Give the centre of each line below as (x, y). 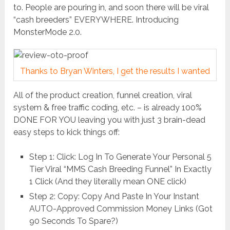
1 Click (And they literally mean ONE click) (108, 181)
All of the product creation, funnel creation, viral (103, 95)
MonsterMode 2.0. (48, 32)
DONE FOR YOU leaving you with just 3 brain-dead (110, 120)
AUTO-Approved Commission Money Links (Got (121, 208)
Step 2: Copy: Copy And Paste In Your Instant (114, 196)
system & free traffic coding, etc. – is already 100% (108, 107)
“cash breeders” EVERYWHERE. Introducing (96, 20)
